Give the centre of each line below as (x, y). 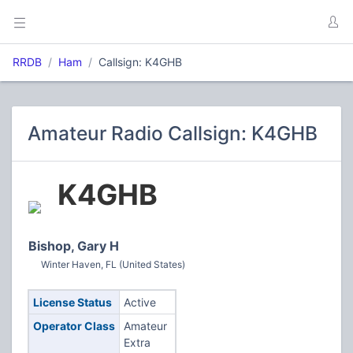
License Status (72, 302)
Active (139, 302)
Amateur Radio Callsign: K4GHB (173, 133)
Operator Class (74, 326)
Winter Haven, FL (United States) (113, 264)
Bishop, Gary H (74, 246)
